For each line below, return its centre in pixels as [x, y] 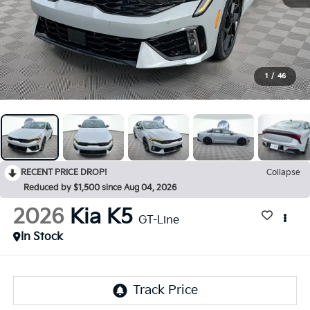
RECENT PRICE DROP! [64, 172]
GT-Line [158, 221]
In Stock [42, 237]
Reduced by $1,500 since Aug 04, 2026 [100, 188]
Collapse [283, 172]
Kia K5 [101, 218]
